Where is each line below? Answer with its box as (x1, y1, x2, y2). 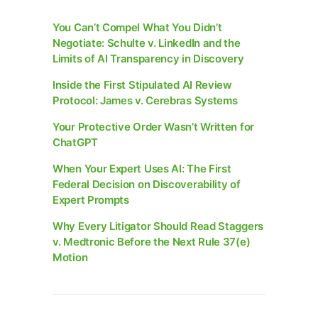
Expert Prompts (53, 193, 129, 207)
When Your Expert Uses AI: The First (53, 162, 231, 176)
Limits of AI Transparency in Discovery (53, 52, 244, 66)
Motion (53, 251, 88, 265)
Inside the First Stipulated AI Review (53, 78, 232, 92)
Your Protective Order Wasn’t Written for (53, 120, 254, 134)
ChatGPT (53, 136, 98, 150)
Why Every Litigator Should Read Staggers (53, 219, 263, 234)
